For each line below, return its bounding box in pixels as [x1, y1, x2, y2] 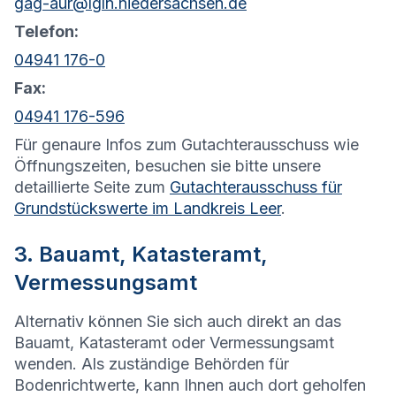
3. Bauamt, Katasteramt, [14, 241, 268, 268]
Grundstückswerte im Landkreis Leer [14, 199, 281, 218]
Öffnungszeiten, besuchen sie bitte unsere [14, 156, 321, 176]
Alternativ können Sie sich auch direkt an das [14, 312, 341, 331]
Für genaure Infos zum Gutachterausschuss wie [14, 135, 359, 155]
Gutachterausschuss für [170, 178, 342, 197]
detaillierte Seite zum [14, 178, 165, 197]
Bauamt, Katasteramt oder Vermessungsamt [14, 333, 334, 353]
